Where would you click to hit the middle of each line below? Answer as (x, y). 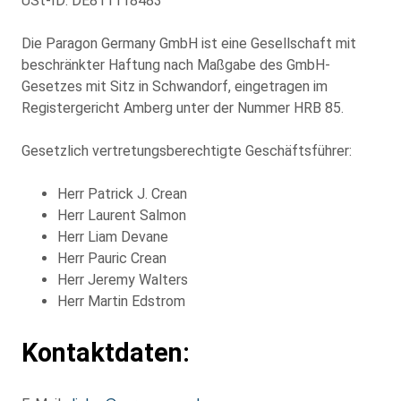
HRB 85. (319, 107)
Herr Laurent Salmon (122, 215)
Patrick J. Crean (136, 193)
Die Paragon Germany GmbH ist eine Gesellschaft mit (189, 43)
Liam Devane (128, 236)
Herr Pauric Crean (112, 258)
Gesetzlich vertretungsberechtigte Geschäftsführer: (187, 150)
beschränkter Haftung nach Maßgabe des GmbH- (176, 64)
